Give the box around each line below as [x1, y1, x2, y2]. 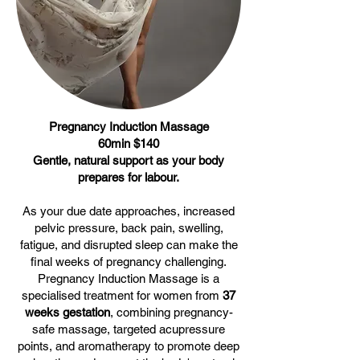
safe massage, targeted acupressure [32, 322, 225, 336]
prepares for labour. [78, 170, 179, 184]
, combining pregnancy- [109, 305, 233, 319]
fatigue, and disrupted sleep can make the [19, 238, 238, 252]
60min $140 [98, 137, 159, 150]
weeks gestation [24, 305, 110, 319]
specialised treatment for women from [22, 288, 223, 302]
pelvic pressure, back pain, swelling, [34, 221, 223, 235]
